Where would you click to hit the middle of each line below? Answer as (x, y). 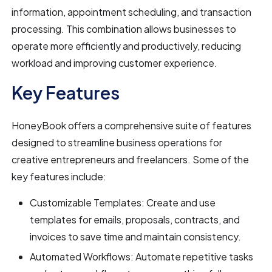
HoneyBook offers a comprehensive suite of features (132, 125)
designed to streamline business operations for (117, 142)
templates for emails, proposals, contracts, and (135, 219)
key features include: (59, 176)
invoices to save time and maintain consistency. (136, 236)
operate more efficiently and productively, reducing (127, 46)
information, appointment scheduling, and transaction (132, 12)
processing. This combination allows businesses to (124, 29)
